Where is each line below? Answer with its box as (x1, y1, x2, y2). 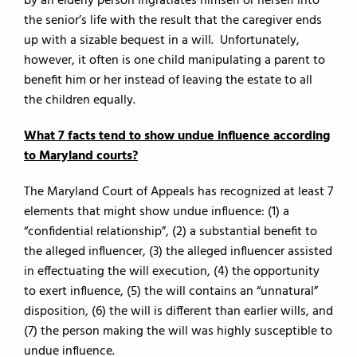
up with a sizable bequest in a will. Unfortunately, (24, 30, 300, 51)
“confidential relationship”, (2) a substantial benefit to (24, 222, 317, 242)
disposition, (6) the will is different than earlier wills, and (24, 301, 333, 322)
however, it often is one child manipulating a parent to (24, 50, 325, 71)
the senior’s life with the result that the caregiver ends (24, 10, 322, 31)
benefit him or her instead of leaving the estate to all (24, 70, 312, 91)
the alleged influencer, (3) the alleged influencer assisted (24, 241, 332, 262)
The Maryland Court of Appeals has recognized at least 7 (24, 182, 333, 202)
